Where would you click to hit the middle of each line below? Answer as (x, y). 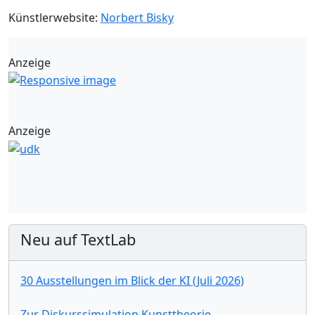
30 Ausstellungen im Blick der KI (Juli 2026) (132, 280)
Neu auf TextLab (78, 239)
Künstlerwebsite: (54, 17)
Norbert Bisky (137, 17)
